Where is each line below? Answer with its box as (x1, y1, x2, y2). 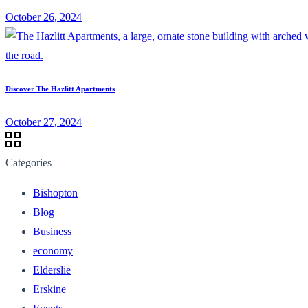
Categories (5, 156, 52, 168)
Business (33, 225, 71, 237)
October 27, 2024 (5, 115, 82, 128)
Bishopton (33, 186, 78, 199)
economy (33, 244, 73, 256)
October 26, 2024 (5, 10, 82, 23)
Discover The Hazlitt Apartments (5, 84, 115, 93)
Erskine (33, 283, 66, 295)
